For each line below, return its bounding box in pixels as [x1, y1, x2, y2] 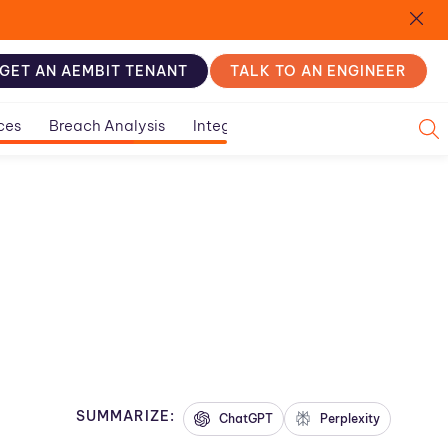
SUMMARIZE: [76, 406, 175, 425]
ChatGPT [219, 410, 273, 426]
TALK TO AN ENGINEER [230, 61, 407, 80]
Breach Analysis [48, 115, 165, 135]
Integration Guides [192, 115, 328, 135]
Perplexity [320, 410, 380, 426]
